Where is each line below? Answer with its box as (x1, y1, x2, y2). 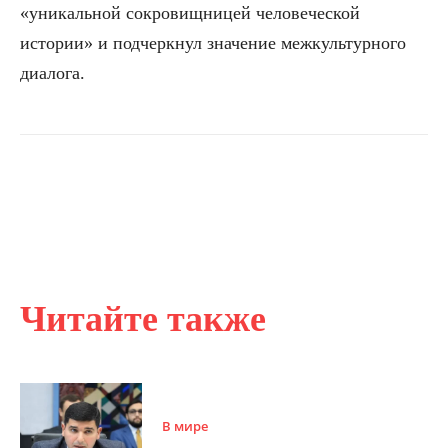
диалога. (20, 62, 85, 83)
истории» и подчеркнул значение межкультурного (20, 32, 406, 53)
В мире (162, 416, 209, 435)
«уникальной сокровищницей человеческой (20, 2, 360, 23)
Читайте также (20, 298, 266, 339)
